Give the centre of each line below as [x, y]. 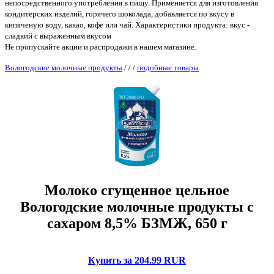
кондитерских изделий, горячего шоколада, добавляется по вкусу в [120, 13]
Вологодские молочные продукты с [137, 207]
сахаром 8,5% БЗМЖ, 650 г [137, 224]
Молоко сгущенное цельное [137, 191]
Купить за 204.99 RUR [137, 261]
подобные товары [168, 67]
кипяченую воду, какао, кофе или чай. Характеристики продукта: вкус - [127, 24]
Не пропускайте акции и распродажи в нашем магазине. [101, 46]
